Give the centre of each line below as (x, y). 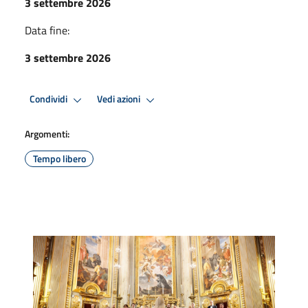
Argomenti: (47, 133)
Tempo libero (59, 158)
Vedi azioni (120, 99)
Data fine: (47, 30)
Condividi (49, 99)
